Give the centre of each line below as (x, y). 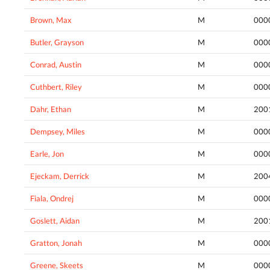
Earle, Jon (47, 154)
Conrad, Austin (56, 65)
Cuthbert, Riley (56, 87)
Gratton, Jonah (56, 243)
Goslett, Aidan (55, 221)
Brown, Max (51, 20)
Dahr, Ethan (51, 109)
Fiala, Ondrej (52, 199)
